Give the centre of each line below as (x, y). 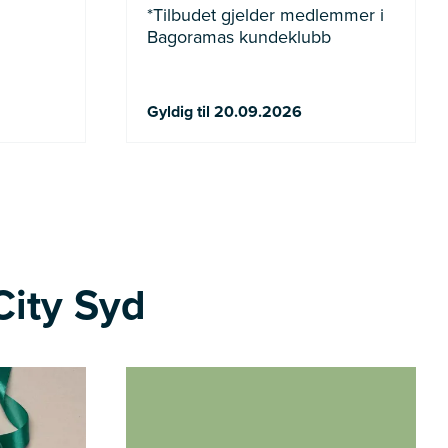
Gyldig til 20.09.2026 (224, 111)
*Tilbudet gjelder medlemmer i (265, 14)
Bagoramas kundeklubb (239, 36)
